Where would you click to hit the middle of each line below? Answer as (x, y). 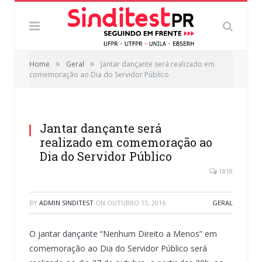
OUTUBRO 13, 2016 (136, 202)
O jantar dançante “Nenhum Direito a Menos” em (123, 233)
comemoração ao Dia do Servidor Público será (118, 248)
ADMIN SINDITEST (66, 202)
